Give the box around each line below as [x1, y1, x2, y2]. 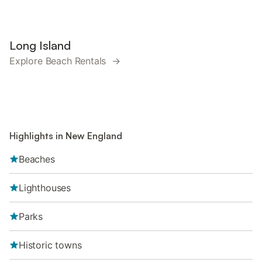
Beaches [19, 153, 55, 165]
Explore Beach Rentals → [9, 55, 120, 67]
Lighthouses [19, 182, 71, 194]
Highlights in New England [9, 130, 122, 142]
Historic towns [19, 239, 82, 251]
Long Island [9, 38, 71, 53]
